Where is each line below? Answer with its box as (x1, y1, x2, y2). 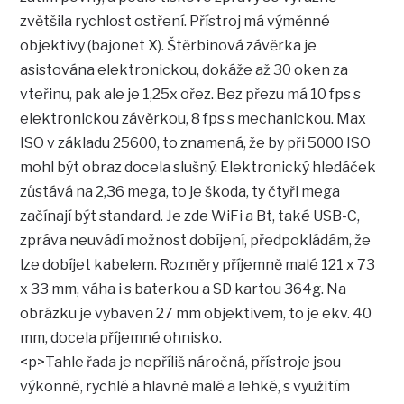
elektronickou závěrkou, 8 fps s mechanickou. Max (20, 110, 367, 128)
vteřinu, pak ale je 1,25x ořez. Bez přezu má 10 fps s (20, 86, 362, 104)
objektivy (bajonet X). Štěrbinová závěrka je (20, 37, 317, 55)
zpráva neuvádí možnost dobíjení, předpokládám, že (20, 232, 372, 250)
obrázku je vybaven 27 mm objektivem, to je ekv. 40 (20, 305, 372, 323)
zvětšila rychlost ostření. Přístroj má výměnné (20, 13, 331, 31)
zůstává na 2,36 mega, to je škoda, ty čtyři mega (20, 183, 341, 201)
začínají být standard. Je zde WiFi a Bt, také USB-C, (20, 207, 361, 225)
